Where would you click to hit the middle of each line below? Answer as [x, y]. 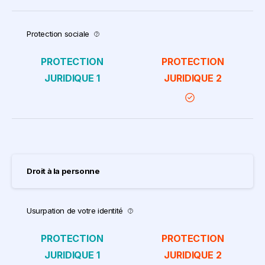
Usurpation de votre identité [75, 210]
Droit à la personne [63, 171]
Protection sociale [58, 33]
